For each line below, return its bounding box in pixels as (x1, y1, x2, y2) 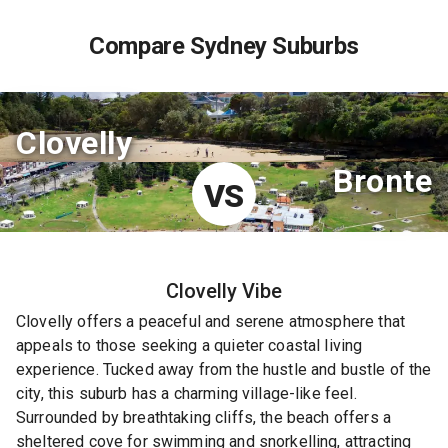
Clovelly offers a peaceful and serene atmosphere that (16, 312, 405, 331)
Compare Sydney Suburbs (89, 32, 359, 60)
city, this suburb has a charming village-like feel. (16, 384, 357, 403)
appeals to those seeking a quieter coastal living (16, 336, 363, 355)
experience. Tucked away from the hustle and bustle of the (16, 360, 432, 379)
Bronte (333, 162, 432, 200)
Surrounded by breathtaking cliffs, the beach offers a (16, 408, 391, 427)
